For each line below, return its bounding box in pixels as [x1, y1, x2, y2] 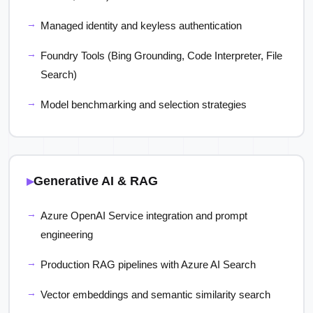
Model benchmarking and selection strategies [41, 99, 247, 110]
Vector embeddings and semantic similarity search [41, 289, 270, 300]
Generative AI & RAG [34, 173, 158, 188]
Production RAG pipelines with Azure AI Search [41, 259, 256, 270]
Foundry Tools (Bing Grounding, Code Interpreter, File [41, 50, 282, 61]
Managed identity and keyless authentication [41, 20, 242, 31]
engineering [41, 228, 93, 240]
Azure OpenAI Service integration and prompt [41, 210, 247, 221]
